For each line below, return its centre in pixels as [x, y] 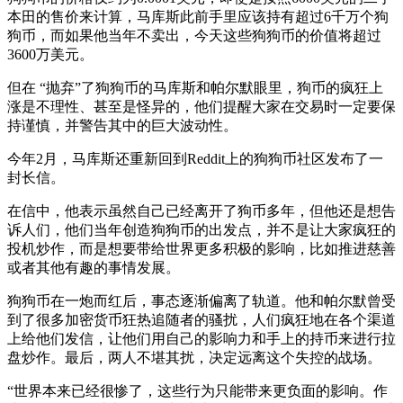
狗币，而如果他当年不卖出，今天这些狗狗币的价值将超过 [194, 35]
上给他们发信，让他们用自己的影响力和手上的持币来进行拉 [201, 338]
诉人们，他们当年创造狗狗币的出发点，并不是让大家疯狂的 [201, 229]
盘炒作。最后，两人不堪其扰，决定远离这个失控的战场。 [194, 357]
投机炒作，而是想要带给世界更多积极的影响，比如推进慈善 [201, 248]
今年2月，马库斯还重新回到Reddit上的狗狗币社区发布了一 [195, 158]
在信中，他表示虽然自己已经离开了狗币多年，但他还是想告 [201, 210]
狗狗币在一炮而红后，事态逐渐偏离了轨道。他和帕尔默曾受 [201, 300]
